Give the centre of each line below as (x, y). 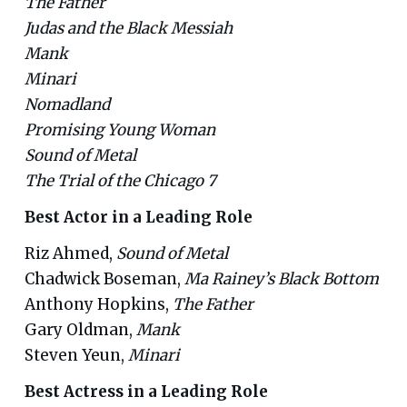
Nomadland (67, 104)
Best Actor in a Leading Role (138, 217)
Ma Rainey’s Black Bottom (281, 278)
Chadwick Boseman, (104, 278)
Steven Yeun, (76, 355)
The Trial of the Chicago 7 (120, 180)
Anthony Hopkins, (98, 304)
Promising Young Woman (119, 129)
